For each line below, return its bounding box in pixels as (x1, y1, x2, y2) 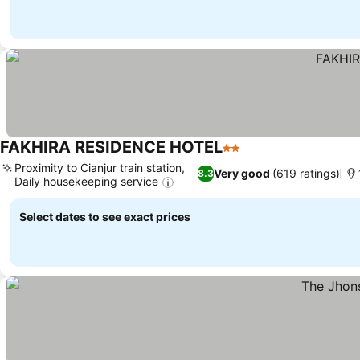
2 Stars (222, 148, 265, 165)
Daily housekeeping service (14, 174, 158, 189)
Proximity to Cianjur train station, (14, 161, 185, 175)
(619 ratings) (272, 166, 341, 181)
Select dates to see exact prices (19, 210, 190, 224)
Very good (214, 166, 271, 181)
